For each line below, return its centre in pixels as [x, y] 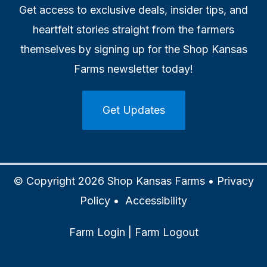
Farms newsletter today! [133, 69]
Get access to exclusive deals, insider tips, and [133, 10]
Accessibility [156, 200]
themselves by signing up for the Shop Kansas [133, 49]
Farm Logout [166, 232]
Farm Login [97, 232]
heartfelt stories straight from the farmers [133, 29]
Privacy [235, 181]
